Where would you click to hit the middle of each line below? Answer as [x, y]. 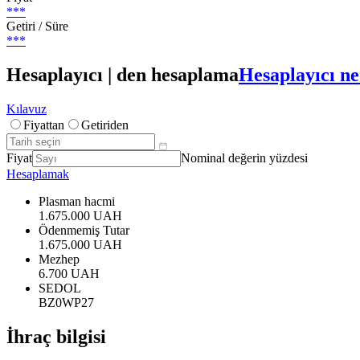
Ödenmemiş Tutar [84, 230]
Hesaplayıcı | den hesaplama [123, 74]
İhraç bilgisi [56, 336]
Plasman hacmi [77, 201]
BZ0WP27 [66, 302]
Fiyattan [44, 125]
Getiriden [105, 125]
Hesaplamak [38, 174]
